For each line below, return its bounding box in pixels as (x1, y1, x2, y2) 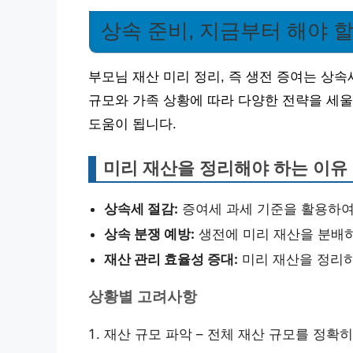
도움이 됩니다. (88, 117, 176, 132)
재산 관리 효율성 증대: (104, 251, 238, 268)
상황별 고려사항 (88, 288, 197, 306)
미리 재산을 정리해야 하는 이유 (103, 158, 347, 179)
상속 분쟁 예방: (104, 226, 195, 243)
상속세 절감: (104, 201, 178, 217)
